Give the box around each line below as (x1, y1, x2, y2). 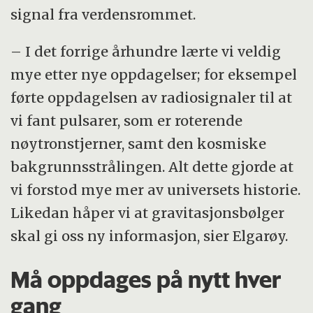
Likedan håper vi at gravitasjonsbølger (10, 203, 285, 221)
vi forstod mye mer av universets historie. (10, 180, 301, 198)
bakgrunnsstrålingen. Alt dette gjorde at (10, 157, 294, 175)
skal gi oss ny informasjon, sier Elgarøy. (10, 226, 289, 245)
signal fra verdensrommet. (10, 5, 196, 23)
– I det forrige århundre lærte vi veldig (10, 42, 282, 60)
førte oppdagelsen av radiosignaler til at (10, 88, 293, 106)
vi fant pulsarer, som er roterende (10, 111, 243, 129)
